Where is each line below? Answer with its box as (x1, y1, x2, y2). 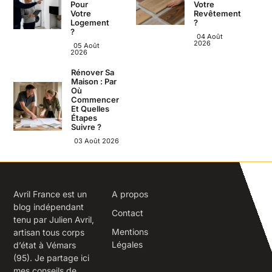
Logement (70, 17, 110, 27)
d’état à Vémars (13, 239, 76, 250)
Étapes (71, 112, 98, 123)
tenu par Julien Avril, (13, 214, 95, 225)
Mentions (111, 226, 148, 237)
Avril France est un (13, 188, 87, 199)
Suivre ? (71, 121, 102, 132)
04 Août (197, 32, 223, 41)
